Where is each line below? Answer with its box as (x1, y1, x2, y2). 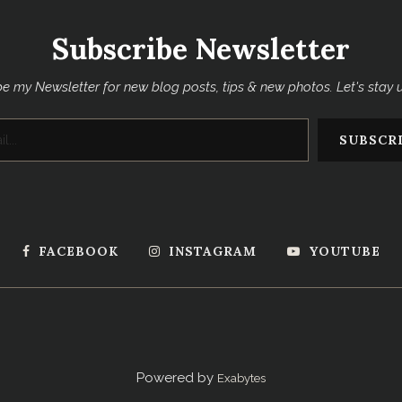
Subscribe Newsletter (52, 30, 350, 67)
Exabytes (217, 371, 266, 385)
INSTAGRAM (168, 242, 257, 259)
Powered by (136, 369, 217, 386)
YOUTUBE (308, 242, 380, 259)
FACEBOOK (38, 242, 118, 259)
